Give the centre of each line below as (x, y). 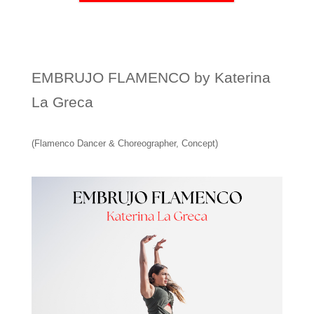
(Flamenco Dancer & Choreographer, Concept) (124, 144)
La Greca (62, 102)
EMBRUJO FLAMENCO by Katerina (151, 78)
